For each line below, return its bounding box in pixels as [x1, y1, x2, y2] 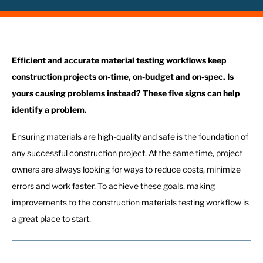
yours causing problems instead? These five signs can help [12, 88, 240, 98]
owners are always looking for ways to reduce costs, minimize [12, 164, 241, 175]
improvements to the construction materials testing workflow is [12, 197, 249, 208]
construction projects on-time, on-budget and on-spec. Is [12, 72, 234, 82]
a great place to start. [12, 214, 91, 224]
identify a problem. [12, 104, 87, 114]
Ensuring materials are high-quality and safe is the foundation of [12, 131, 248, 142]
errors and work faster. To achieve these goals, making [12, 181, 215, 191]
